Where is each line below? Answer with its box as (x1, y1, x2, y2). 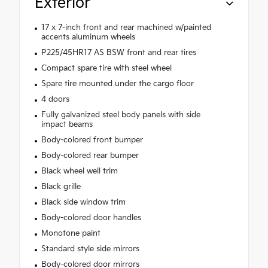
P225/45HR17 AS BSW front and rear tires (41, 47, 196, 57)
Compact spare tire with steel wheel (41, 63, 172, 73)
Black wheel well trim (41, 166, 118, 176)
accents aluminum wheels (41, 32, 135, 42)
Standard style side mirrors (41, 243, 139, 254)
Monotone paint (41, 228, 100, 238)
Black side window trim (41, 197, 126, 207)
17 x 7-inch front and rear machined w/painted (41, 22, 211, 32)
